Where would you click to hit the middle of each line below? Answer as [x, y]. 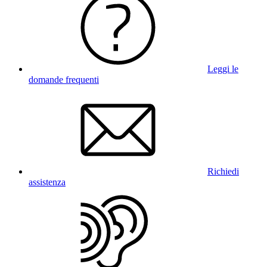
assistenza [47, 182]
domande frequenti [64, 80]
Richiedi [223, 172]
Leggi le [223, 69]
